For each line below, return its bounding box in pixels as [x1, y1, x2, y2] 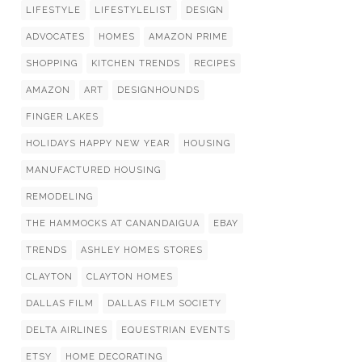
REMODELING [26, 192, 93, 202]
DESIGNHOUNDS [117, 85, 200, 95]
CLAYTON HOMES [86, 271, 173, 282]
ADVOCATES [26, 32, 85, 42]
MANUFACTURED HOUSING [26, 165, 161, 175]
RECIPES [194, 58, 236, 69]
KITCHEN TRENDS [91, 58, 180, 69]
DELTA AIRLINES [26, 325, 107, 335]
